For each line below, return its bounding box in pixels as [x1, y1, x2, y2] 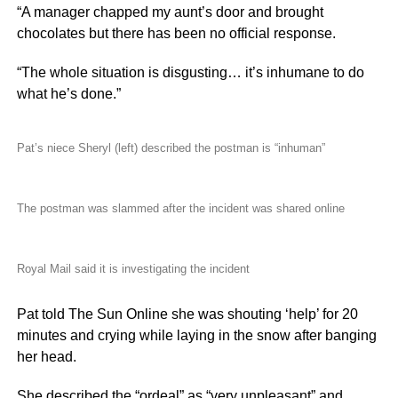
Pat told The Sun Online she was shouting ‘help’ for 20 [16, 306, 358, 322]
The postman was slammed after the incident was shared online [16, 202, 345, 215]
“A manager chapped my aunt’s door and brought [16, 4, 323, 20]
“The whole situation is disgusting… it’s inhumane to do [16, 65, 364, 80]
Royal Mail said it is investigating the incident [16, 262, 250, 275]
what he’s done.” [16, 86, 121, 101]
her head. [16, 349, 76, 364]
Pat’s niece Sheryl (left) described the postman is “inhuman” [16, 141, 325, 155]
